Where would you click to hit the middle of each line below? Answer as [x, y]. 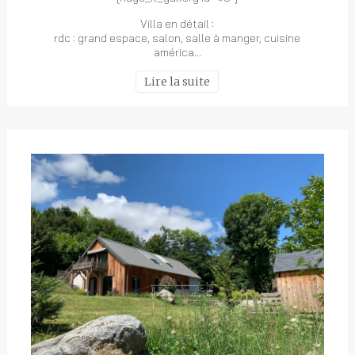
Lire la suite [177, 81]
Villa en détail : [177, 23]
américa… [177, 52]
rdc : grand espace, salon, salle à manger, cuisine [177, 38]
